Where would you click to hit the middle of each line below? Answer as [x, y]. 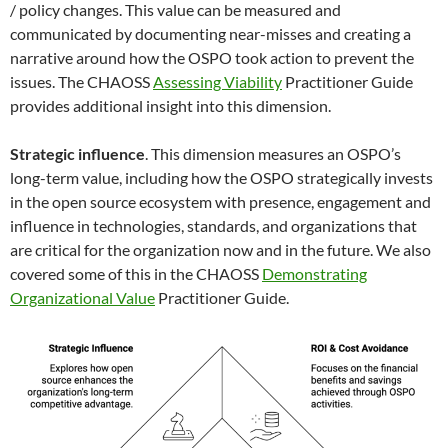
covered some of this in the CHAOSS [136, 273]
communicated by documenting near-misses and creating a [210, 33]
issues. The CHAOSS [81, 81]
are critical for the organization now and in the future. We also [220, 249]
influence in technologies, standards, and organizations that [213, 225]
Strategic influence [77, 153]
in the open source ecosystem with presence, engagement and [220, 201]
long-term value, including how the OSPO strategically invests [221, 177]
